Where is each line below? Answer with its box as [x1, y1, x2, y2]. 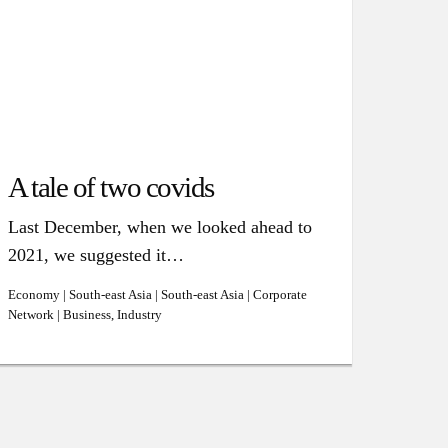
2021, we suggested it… [7, 245, 184, 265]
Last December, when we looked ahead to [7, 217, 312, 237]
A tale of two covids [7, 171, 214, 203]
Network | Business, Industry [7, 307, 162, 322]
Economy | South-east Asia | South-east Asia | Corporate [7, 287, 307, 302]
